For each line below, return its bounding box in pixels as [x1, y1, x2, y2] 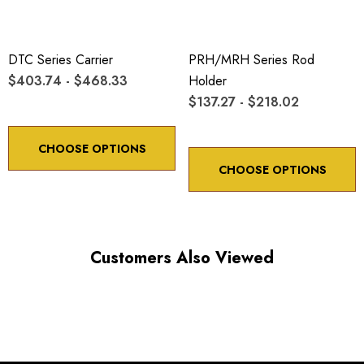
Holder [188, 71, 227, 90]
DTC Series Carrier [8, 50, 113, 69]
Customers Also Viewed [90, 245, 274, 270]
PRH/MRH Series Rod [188, 50, 314, 69]
